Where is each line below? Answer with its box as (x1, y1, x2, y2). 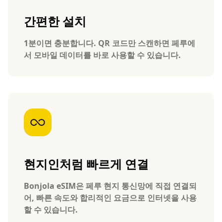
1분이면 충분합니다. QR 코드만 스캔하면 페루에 (24, 38, 195, 49)
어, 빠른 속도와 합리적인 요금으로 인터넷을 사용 (24, 192, 197, 203)
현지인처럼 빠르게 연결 (24, 156, 149, 172)
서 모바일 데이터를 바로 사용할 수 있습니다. (24, 50, 181, 60)
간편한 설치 (24, 13, 86, 29)
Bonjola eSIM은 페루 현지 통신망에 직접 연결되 (24, 180, 197, 191)
